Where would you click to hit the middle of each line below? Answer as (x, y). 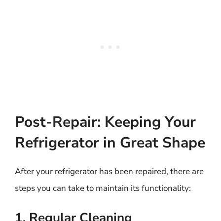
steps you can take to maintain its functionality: (103, 188)
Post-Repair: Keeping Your (105, 122)
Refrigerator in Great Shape (110, 143)
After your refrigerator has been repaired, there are (109, 171)
